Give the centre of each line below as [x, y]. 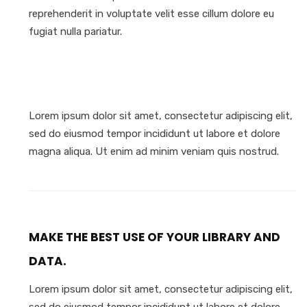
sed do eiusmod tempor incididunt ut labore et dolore [155, 134]
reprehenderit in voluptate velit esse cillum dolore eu [151, 14]
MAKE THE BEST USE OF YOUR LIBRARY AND [155, 237]
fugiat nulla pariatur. [75, 32]
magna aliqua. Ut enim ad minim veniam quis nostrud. [154, 151]
